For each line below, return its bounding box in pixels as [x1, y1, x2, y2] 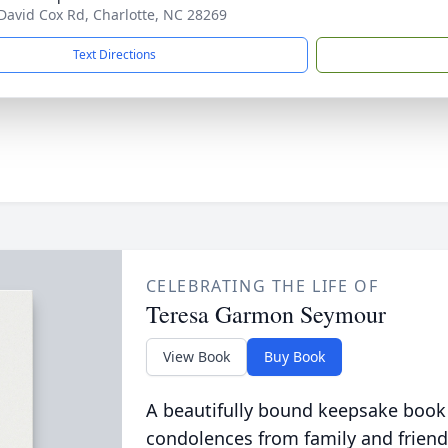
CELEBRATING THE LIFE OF [145, 275, 379, 297]
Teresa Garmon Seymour [145, 298, 386, 330]
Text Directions [73, 46, 156, 63]
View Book [162, 347, 230, 366]
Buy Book [263, 347, 325, 366]
